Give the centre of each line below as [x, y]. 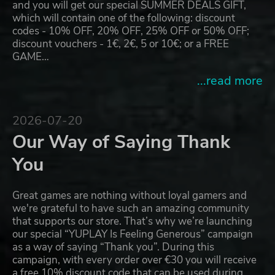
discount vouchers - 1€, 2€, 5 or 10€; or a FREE [121, 44]
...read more [230, 81]
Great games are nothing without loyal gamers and [130, 196]
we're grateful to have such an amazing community [131, 209]
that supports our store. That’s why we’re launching [132, 222]
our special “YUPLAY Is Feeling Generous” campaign [133, 234]
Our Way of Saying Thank [121, 142]
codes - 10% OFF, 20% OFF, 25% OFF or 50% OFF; [131, 31]
